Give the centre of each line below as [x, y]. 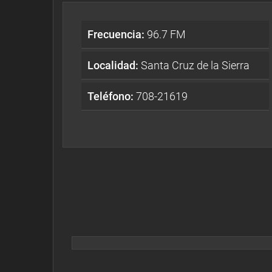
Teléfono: [110, 96]
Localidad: [113, 65]
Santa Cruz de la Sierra [194, 65]
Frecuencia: [116, 34]
